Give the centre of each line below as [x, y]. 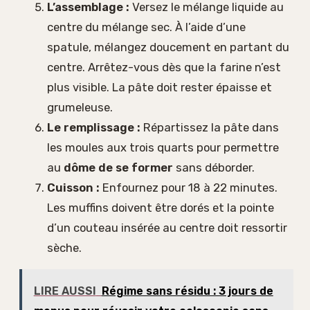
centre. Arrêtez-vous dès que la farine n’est [164, 67]
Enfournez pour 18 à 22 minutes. [189, 187]
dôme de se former [118, 167]
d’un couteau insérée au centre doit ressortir [167, 227]
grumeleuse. [80, 107]
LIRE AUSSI [65, 291]
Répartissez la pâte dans [210, 127]
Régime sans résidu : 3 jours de [187, 291]
